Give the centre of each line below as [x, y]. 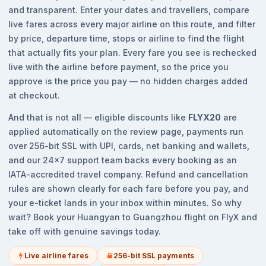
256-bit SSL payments [154, 256]
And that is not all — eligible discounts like [98, 117]
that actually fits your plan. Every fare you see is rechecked [132, 53]
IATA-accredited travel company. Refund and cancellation [128, 174]
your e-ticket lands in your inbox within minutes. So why [125, 203]
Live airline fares [56, 256]
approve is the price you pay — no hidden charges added [128, 81]
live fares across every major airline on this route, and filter [132, 24]
